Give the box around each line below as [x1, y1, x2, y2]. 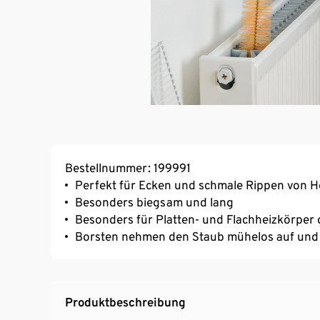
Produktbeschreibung [65, 295, 186, 310]
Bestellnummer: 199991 [65, 161, 191, 176]
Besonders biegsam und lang [75, 195, 234, 210]
